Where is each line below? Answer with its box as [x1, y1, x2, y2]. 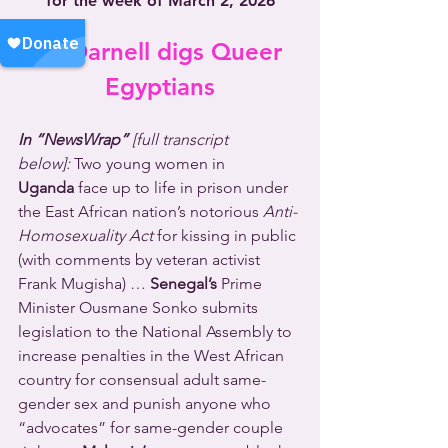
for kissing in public [153, 226, 300, 245]
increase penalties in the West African [18, 346, 288, 365]
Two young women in [70, 154, 229, 173]
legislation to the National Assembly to [18, 322, 296, 341]
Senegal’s [150, 274, 217, 293]
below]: [18, 154, 70, 173]
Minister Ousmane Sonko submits [18, 298, 262, 317]
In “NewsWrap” [18, 130, 132, 149]
